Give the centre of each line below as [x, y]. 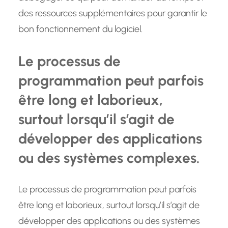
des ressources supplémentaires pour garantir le [113, 13]
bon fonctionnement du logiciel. [80, 29]
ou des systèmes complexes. [109, 158]
